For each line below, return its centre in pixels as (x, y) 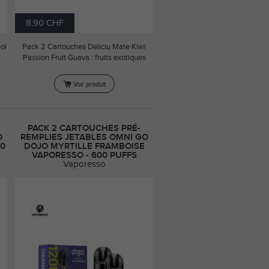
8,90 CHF (45, 23)
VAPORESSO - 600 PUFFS (84, 156)
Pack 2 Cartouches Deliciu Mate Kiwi (84, 47)
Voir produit (89, 84)
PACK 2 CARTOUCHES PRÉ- (84, 128)
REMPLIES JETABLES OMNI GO (84, 138)
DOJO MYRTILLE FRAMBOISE (84, 147)
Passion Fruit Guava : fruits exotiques (84, 58)
